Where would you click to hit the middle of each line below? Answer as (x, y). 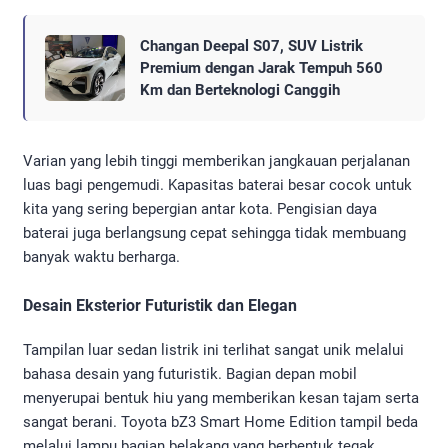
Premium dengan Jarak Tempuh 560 (261, 67)
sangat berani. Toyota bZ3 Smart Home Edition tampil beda (220, 421)
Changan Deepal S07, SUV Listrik (251, 45)
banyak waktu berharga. (101, 256)
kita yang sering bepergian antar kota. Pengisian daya (200, 208)
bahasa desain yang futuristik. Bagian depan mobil (190, 373)
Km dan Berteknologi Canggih (240, 89)
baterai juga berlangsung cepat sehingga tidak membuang (214, 232)
